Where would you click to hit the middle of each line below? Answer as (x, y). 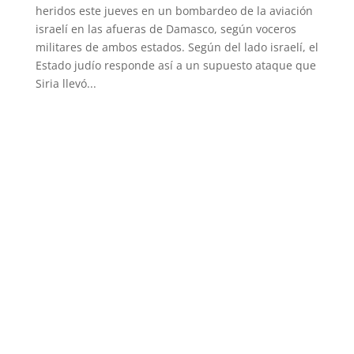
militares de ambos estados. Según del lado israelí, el (177, 47)
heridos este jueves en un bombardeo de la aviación (174, 11)
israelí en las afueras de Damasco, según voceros (166, 29)
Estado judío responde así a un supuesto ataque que (175, 66)
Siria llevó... (66, 84)
